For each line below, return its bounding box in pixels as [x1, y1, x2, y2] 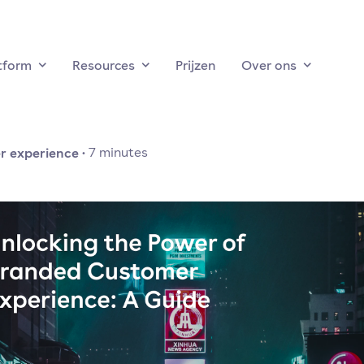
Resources [72, 56, 135, 74]
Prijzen [175, 56, 215, 74]
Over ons [241, 56, 297, 74]
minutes [98, 144, 148, 161]
